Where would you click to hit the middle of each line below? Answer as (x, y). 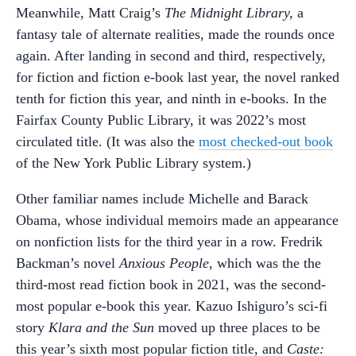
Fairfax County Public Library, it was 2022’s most (161, 120)
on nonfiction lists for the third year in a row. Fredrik (169, 242)
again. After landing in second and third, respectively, (171, 56)
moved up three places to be (237, 327)
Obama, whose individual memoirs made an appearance (177, 220)
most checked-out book (266, 141)
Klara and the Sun (101, 327)
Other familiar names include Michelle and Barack (162, 199)
